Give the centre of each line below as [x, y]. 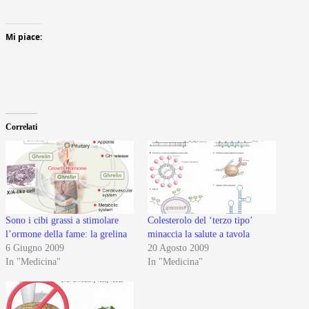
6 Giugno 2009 [35, 248]
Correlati [21, 127]
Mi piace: [24, 37]
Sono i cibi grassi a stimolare [62, 221]
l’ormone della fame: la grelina [66, 235]
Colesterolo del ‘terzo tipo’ [200, 221]
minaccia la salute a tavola [199, 235]
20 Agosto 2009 [178, 248]
